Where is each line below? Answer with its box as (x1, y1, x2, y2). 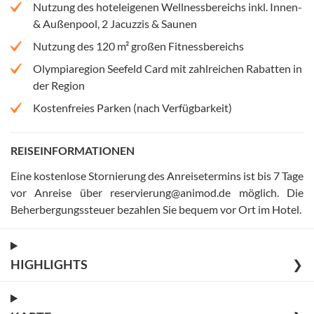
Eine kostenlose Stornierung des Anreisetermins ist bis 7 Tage (11, 168, 303, 182)
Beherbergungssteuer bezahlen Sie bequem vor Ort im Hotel (11, 202, 299, 216)
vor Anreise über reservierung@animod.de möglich (11, 185, 277, 199)
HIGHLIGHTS (11, 256, 88, 272)
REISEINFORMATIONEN (11, 143, 135, 157)
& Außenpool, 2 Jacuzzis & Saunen (33, 16, 197, 30)
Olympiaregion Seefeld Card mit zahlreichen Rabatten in (33, 61, 302, 75)
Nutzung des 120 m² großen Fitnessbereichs (33, 39, 244, 53)
